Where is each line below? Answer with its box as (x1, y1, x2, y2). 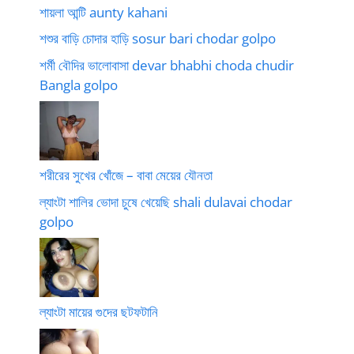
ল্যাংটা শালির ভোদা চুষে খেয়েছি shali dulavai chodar (40, 192, 292, 211)
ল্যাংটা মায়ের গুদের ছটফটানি (40, 303, 158, 322)
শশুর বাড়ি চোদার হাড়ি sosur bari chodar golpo (40, 29, 276, 48)
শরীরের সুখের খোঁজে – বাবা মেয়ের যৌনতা (40, 166, 213, 185)
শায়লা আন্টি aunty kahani (40, 2, 168, 21)
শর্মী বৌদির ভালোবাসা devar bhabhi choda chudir (40, 55, 294, 74)
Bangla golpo (40, 75, 118, 94)
